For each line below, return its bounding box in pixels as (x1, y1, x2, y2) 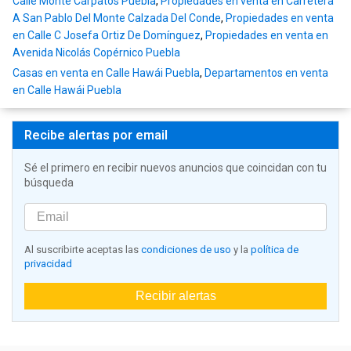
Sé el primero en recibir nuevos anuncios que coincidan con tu (24, 161, 327, 175)
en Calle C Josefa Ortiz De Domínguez (13, 29, 201, 42)
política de (251, 244, 299, 256)
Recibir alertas (135, 289, 216, 303)
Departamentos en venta (204, 67, 328, 80)
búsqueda (24, 176, 74, 190)
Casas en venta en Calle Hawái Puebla (13, 67, 200, 80)
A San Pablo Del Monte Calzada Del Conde (13, 12, 221, 25)
